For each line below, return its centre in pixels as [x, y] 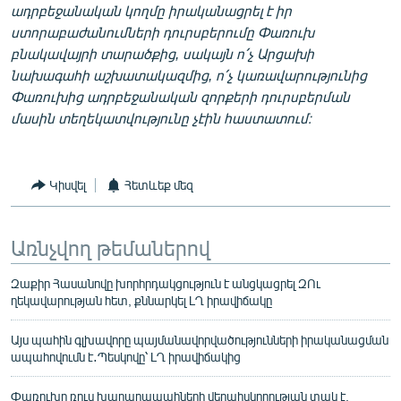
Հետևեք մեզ [159, 185]
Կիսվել [68, 185]
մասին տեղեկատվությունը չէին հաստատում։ [161, 117]
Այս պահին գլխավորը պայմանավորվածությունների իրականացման [200, 339]
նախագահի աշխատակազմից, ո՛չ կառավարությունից [189, 74]
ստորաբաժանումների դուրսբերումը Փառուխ [162, 31]
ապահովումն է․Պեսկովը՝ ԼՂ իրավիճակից [126, 356]
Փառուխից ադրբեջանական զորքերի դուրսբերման [180, 96]
